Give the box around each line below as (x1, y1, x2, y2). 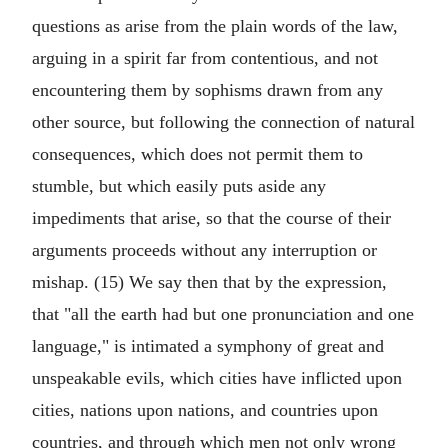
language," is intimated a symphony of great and (32, 336, 384, 356)
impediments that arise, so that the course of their (32, 208, 391, 228)
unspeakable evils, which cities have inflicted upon (32, 368, 402, 388)
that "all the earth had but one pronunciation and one (32, 304, 414, 324)
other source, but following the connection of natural (32, 112, 415, 132)
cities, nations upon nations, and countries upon (32, 400, 378, 420)
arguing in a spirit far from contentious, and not (32, 48, 378, 68)
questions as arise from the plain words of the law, (32, 16, 398, 36)
